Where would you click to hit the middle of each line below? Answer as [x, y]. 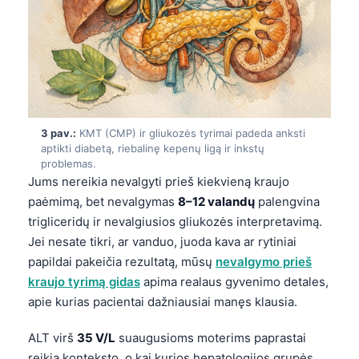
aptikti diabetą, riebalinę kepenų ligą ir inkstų [153, 148]
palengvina [287, 201]
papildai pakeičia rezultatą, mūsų [122, 261]
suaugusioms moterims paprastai [211, 337]
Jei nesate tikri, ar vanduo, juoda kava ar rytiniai [162, 241]
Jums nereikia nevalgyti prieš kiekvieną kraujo [159, 181]
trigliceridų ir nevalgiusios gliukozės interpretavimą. [175, 221]
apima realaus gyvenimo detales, [234, 281]
